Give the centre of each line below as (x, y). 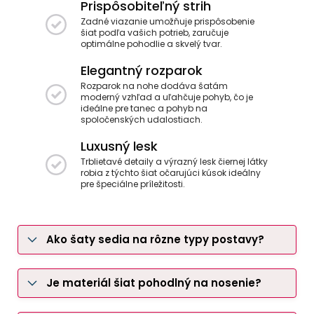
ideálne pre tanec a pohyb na (144, 109)
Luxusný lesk (119, 146)
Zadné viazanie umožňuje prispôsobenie (168, 22)
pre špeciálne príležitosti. (133, 184)
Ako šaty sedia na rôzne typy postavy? (155, 240)
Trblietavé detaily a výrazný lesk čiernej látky (174, 162)
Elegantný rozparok (142, 71)
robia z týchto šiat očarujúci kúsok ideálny (171, 173)
